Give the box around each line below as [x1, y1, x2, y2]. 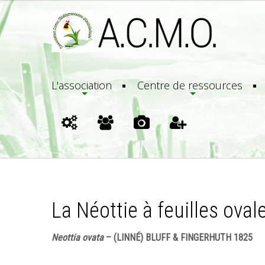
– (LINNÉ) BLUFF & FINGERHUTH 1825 [104, 232, 253, 243]
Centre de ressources [137, 78, 243, 92]
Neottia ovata [51, 232, 104, 243]
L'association [51, 78, 112, 92]
